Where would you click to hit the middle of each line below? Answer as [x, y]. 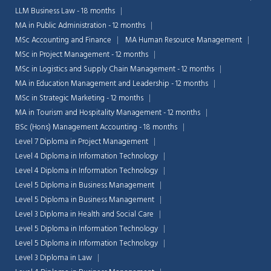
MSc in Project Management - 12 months [82, 55]
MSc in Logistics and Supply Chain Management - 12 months [115, 70]
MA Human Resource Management [184, 41]
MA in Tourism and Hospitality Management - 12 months [108, 113]
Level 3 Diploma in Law [54, 258]
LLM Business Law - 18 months [65, 11]
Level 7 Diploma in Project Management [82, 142]
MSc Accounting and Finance [63, 41]
